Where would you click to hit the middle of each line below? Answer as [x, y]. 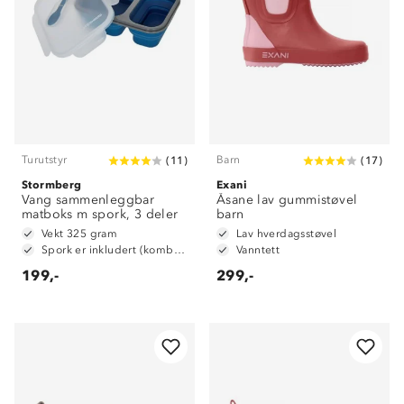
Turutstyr [45, 160]
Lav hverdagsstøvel [287, 234]
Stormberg [52, 184]
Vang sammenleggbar [88, 200]
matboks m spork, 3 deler [100, 214]
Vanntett [258, 250]
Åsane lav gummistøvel [287, 200]
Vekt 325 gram [80, 234]
